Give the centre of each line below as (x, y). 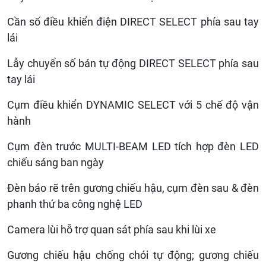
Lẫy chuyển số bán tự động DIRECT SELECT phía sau (133, 63)
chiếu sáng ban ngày (56, 162)
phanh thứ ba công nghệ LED (75, 204)
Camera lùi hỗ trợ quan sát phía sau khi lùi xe (112, 229)
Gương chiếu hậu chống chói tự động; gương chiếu (133, 255)
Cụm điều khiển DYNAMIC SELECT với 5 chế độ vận (133, 104)
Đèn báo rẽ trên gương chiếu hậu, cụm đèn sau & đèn (133, 188)
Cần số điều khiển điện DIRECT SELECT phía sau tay (133, 21)
